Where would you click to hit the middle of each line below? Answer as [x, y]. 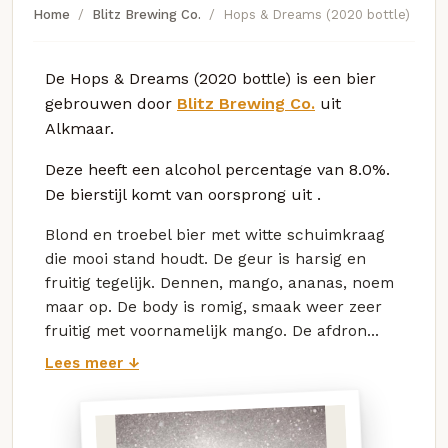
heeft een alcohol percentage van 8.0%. [239, 169]
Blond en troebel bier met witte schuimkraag [215, 234]
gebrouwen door [111, 103]
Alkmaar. [79, 128]
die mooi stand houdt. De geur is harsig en [205, 258]
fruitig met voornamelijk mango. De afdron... [212, 330]
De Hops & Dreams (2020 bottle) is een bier [210, 78]
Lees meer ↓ [92, 363]
